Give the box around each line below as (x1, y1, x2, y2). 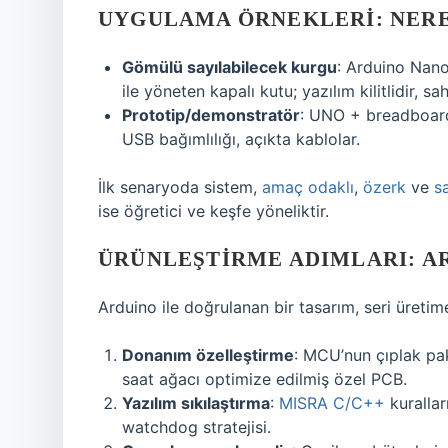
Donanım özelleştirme (122, 345, 294, 365)
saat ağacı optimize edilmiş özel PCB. (122, 369, 407, 389)
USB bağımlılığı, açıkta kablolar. (122, 129, 360, 149)
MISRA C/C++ (279, 393, 385, 413)
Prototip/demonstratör (122, 105, 300, 125)
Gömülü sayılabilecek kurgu (122, 57, 337, 77)
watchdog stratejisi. (122, 417, 271, 437)
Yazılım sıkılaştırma (122, 393, 270, 413)
